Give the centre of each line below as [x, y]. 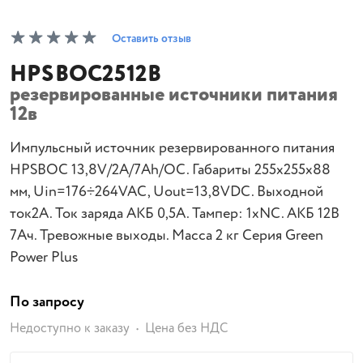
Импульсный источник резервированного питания [172, 148]
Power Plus [44, 258]
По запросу [47, 302]
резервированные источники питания [174, 95]
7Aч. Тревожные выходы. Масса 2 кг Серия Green [167, 236]
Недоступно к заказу [70, 329]
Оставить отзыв [152, 39]
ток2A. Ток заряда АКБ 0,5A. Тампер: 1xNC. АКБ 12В [175, 214]
